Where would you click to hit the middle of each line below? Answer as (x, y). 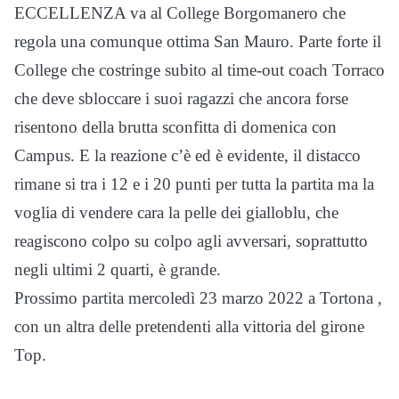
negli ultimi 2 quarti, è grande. (118, 269)
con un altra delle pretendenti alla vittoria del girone (189, 326)
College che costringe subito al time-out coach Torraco (199, 70)
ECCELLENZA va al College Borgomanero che (180, 13)
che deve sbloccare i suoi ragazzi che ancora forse (181, 98)
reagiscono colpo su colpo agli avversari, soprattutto (191, 241)
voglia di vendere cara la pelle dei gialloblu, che (176, 212)
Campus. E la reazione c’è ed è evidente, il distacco (187, 155)
